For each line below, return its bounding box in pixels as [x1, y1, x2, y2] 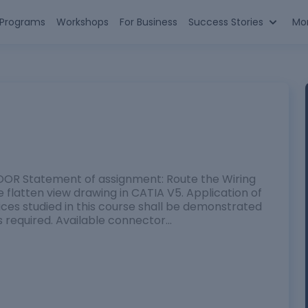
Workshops [56, 15, 109, 29]
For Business [119, 15, 177, 29]
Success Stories [188, 15, 263, 29]
